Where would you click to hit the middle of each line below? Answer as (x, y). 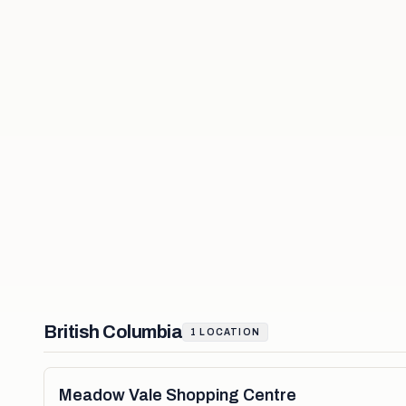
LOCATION (230, 332)
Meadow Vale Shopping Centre (178, 395)
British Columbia (113, 332)
